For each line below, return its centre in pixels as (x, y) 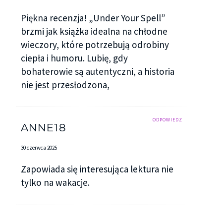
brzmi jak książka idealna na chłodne (94, 31)
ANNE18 (43, 127)
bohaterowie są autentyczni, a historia (97, 71)
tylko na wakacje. (55, 183)
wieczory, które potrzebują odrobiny (95, 44)
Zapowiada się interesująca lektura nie (97, 169)
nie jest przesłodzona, (65, 84)
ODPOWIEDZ (168, 119)
